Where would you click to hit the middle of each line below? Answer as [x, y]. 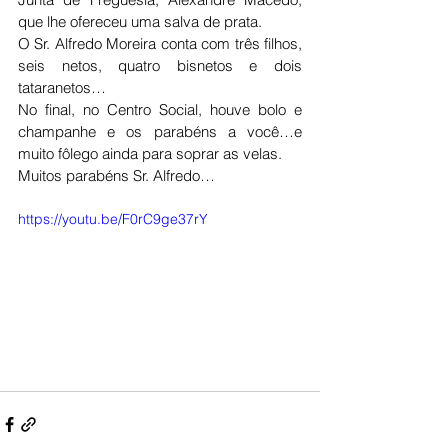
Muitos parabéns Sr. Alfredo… [116, 175]
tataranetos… [62, 87]
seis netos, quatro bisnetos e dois [160, 65]
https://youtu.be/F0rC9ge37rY [113, 219]
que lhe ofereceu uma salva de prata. [142, 21]
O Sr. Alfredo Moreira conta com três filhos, [160, 43]
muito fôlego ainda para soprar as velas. [150, 153]
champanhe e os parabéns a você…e [160, 131]
